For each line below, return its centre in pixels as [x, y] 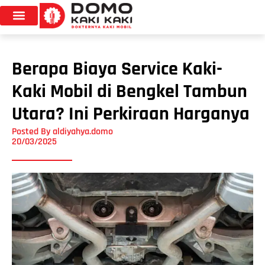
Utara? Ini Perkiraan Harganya [131, 114]
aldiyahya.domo [82, 131]
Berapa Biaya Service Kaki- [117, 69]
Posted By [31, 131]
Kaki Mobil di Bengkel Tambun [130, 91]
